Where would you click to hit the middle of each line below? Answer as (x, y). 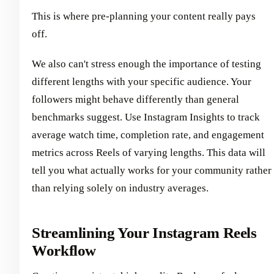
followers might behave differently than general (135, 99)
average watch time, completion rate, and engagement (148, 135)
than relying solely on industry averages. (120, 188)
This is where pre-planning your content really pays (144, 16)
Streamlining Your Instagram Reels (144, 232)
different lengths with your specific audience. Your (142, 81)
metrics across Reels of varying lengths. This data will (149, 152)
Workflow (64, 250)
